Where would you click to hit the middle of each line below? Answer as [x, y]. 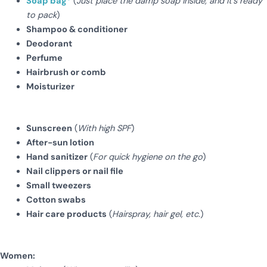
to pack [41, 15]
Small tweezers [58, 185]
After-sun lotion [60, 142]
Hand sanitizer [57, 157]
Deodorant [49, 44]
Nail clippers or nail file [74, 171]
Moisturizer [50, 86]
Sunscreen [49, 128]
